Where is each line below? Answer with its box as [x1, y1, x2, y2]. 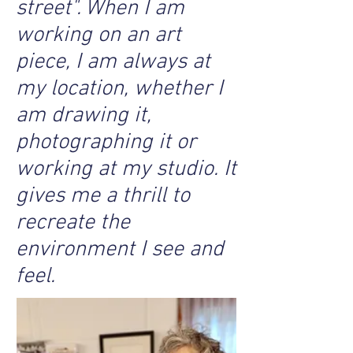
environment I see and [16, 236, 224, 263]
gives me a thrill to [16, 183, 190, 210]
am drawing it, [16, 102, 151, 129]
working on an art [16, 22, 181, 49]
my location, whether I [16, 76, 223, 102]
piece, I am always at [16, 49, 210, 76]
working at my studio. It [16, 156, 236, 183]
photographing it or [16, 129, 196, 156]
